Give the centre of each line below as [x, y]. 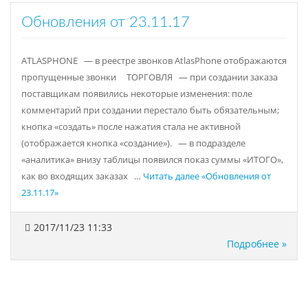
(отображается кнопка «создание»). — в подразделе [133, 143]
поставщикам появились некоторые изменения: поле [137, 93]
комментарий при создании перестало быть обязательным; [150, 110]
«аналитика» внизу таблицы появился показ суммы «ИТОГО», [152, 159]
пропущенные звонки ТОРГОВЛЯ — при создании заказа [150, 77]
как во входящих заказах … [82, 176]
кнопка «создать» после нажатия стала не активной [131, 126]
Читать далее [171, 176]
